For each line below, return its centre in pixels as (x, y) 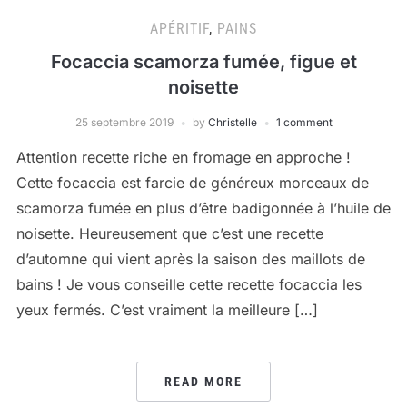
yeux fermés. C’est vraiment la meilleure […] (167, 310)
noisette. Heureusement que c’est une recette (169, 233)
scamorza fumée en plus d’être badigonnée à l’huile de (203, 208)
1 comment (304, 122)
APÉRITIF (179, 29)
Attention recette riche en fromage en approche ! (183, 157)
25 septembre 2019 (124, 122)
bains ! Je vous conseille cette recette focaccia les (189, 284)
